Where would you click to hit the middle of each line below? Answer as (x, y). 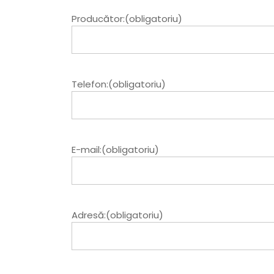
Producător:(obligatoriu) (127, 19)
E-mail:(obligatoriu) (115, 150)
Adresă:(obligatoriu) (117, 215)
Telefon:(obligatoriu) (119, 84)
